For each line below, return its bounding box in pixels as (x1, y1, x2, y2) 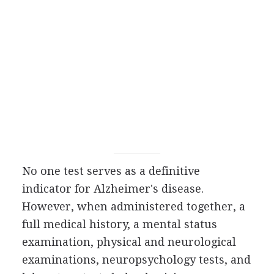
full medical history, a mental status (21, 217, 217, 231)
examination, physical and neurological (21, 235, 236, 248)
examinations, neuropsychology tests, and (21, 253, 251, 266)
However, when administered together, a (21, 199, 245, 213)
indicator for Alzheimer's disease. (21, 182, 204, 195)
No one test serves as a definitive (21, 164, 200, 177)
